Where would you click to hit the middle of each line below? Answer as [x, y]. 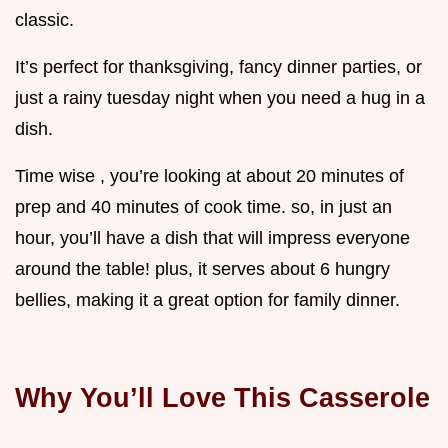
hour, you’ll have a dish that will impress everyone [212, 238]
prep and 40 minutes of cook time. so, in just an [203, 207]
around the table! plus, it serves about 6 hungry [202, 269]
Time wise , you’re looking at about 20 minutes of [209, 176]
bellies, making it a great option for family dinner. [207, 300]
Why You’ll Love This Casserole [222, 398]
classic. [44, 20]
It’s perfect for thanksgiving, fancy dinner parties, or [218, 67]
